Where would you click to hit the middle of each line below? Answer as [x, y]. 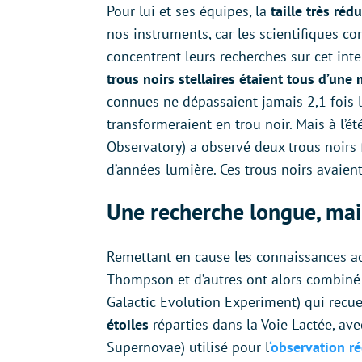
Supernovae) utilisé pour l [188, 347]
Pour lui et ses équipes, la [189, 11]
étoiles [130, 325]
